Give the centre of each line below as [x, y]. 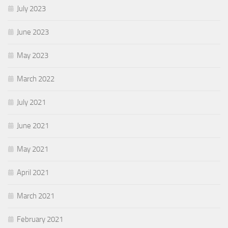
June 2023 [33, 32]
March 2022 [36, 79]
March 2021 [36, 196]
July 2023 [31, 8]
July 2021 [31, 102]
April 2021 [33, 172]
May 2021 [33, 149]
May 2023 [33, 55]
